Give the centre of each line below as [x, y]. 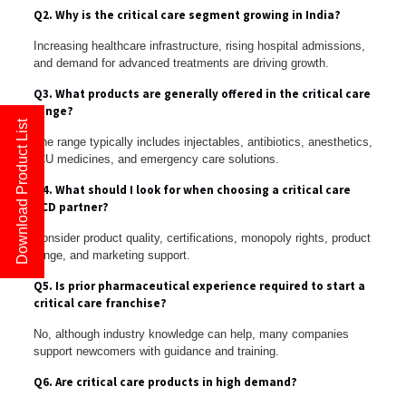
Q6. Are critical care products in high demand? [165, 382]
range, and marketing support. [111, 255]
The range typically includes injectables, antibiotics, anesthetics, [203, 141]
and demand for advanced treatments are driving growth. [181, 63]
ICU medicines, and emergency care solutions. [156, 159]
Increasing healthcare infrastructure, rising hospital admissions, [199, 45]
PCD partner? [71, 207]
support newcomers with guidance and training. [156, 351]
